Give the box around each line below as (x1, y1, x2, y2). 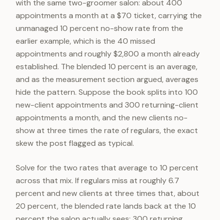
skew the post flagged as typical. (16, 138, 134, 148)
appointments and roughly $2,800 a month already (16, 49, 200, 59)
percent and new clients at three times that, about (16, 188, 199, 198)
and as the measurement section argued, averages (16, 74, 198, 84)
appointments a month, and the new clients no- (16, 112, 188, 123)
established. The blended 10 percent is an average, (16, 61, 197, 72)
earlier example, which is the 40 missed (16, 36, 155, 46)
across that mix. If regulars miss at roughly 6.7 (16, 175, 179, 186)
